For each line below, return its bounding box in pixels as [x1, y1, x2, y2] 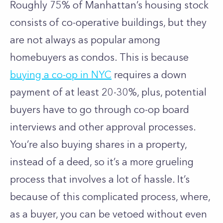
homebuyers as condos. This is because [10, 51, 189, 63]
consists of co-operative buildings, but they [10, 16, 207, 28]
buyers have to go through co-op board [10, 104, 189, 115]
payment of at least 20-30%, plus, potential [10, 86, 207, 98]
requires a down [111, 69, 187, 81]
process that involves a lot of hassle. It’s [10, 173, 190, 185]
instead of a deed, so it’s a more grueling [10, 156, 194, 168]
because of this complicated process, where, [10, 191, 210, 203]
